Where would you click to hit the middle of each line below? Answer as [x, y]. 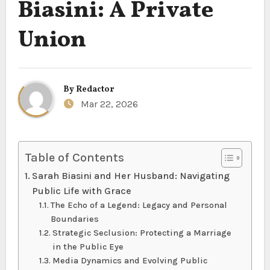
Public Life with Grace [81, 190]
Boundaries [74, 219]
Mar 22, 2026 [108, 104]
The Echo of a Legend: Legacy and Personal [139, 205]
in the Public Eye [88, 246]
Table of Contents [74, 157]
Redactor [95, 89]
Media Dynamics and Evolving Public [130, 260]
